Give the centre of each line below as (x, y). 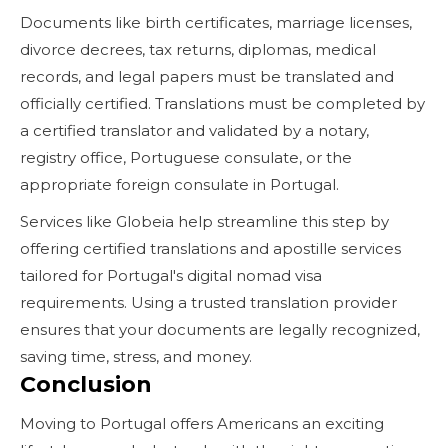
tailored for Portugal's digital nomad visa (171, 275)
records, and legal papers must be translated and (207, 76)
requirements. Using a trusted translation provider (208, 302)
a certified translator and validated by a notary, (194, 130)
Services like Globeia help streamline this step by (204, 221)
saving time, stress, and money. (136, 356)
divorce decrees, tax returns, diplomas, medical (198, 49)
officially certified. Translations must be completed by (222, 103)
